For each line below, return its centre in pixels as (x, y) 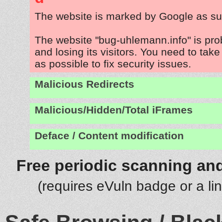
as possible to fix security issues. (113, 63)
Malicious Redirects (84, 84)
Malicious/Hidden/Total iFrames (114, 110)
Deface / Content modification (109, 136)
